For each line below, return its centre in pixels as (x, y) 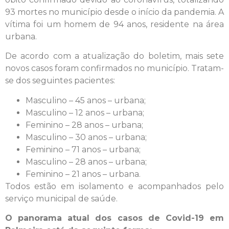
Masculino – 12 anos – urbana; (85, 112)
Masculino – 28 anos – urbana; (86, 162)
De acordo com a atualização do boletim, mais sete (114, 56)
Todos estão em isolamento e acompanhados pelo (114, 186)
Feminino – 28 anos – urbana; (84, 125)
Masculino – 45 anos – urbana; (86, 100)
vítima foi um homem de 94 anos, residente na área (114, 24)
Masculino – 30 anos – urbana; (86, 137)
